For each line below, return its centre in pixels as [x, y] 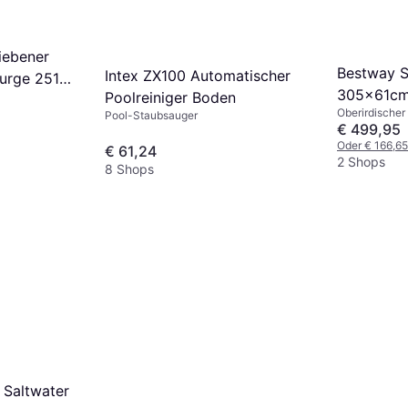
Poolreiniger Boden [170, 97]
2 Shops [361, 162]
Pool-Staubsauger [151, 115]
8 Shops [129, 169]
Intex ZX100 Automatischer [198, 75]
